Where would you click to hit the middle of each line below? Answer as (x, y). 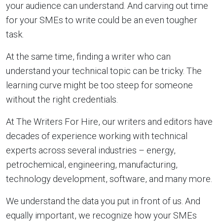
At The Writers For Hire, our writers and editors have (109, 121)
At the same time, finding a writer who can (88, 56)
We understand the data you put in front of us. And (103, 201)
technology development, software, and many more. (109, 179)
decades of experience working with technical (97, 136)
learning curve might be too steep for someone (99, 85)
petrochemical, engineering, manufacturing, (92, 164)
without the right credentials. (62, 99)
